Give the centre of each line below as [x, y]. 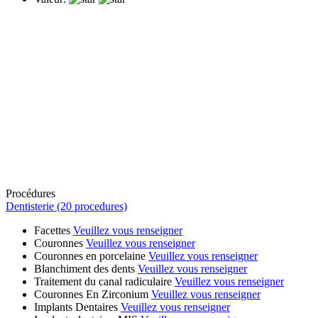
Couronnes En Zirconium [91, 294]
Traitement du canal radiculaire [103, 281]
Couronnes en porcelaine [90, 256]
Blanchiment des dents [84, 268]
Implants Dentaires [76, 307]
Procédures [31, 193]
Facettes [52, 230]
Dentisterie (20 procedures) [66, 206]
